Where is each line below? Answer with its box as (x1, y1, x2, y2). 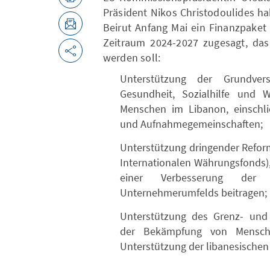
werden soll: (102, 51, 161, 65)
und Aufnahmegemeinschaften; (119, 117, 263, 131)
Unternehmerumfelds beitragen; (119, 186, 267, 200)
